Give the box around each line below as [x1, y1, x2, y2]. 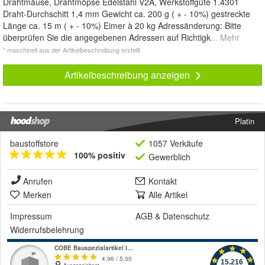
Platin [235, 115, 254, 127]
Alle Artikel [148, 189, 188, 201]
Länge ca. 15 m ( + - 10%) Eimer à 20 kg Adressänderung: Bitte [3, 20, 241, 32]
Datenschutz [163, 210, 209, 222]
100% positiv [74, 149, 125, 161]
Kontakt [148, 175, 177, 188]
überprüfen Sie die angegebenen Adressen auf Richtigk [3, 31, 211, 44]
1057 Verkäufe [148, 137, 203, 150]
